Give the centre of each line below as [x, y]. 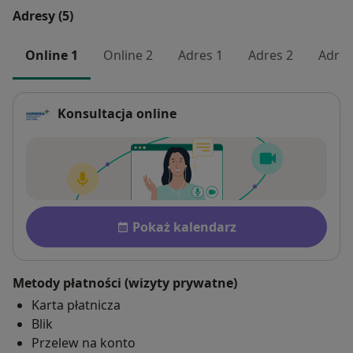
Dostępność [66, 215]
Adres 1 [201, 55]
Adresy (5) [43, 15]
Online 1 [52, 55]
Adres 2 [271, 55]
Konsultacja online [117, 114]
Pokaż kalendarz [184, 227]
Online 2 [128, 55]
